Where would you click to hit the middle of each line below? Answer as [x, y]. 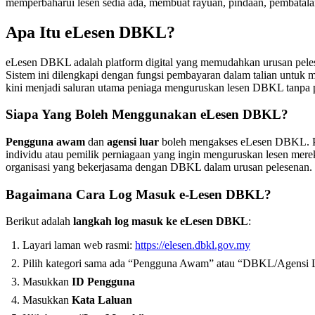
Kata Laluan [102, 300]
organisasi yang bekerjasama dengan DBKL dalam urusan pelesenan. [159, 167]
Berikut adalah [39, 221]
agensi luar [133, 141]
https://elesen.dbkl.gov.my [193, 245]
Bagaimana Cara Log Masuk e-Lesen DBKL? [139, 194]
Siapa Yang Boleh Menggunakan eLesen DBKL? [147, 115]
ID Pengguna [103, 282]
